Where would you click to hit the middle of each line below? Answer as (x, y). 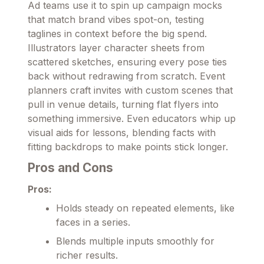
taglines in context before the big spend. (117, 33)
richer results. (87, 255)
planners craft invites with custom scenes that (130, 90)
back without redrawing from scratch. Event (126, 76)
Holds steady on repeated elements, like (145, 208)
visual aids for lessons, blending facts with (122, 132)
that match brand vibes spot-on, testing (116, 19)
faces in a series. (93, 222)
